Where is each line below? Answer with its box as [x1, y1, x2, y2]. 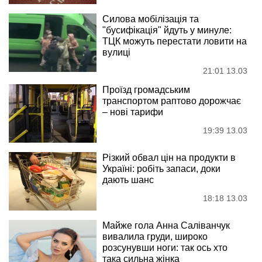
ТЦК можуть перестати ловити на [102, 36, 247, 47]
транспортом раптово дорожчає [102, 96, 241, 106]
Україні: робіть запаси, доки [102, 164, 220, 174]
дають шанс [102, 175, 154, 185]
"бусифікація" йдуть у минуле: [102, 25, 232, 36]
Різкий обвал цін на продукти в [102, 153, 236, 163]
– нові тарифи [102, 107, 163, 118]
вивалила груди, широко [102, 232, 208, 242]
